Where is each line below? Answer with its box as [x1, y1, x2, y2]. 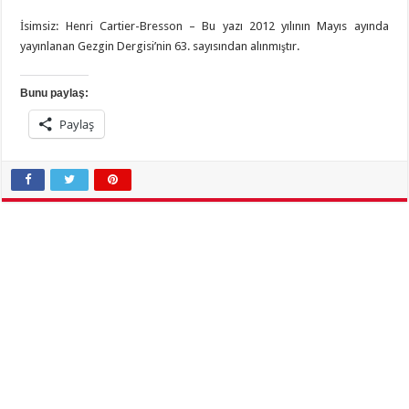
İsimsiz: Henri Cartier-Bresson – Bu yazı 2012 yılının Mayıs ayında [20, 19, 389, 34]
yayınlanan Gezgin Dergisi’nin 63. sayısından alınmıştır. [20, 39, 300, 54]
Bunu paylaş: [20, 87, 89, 100]
